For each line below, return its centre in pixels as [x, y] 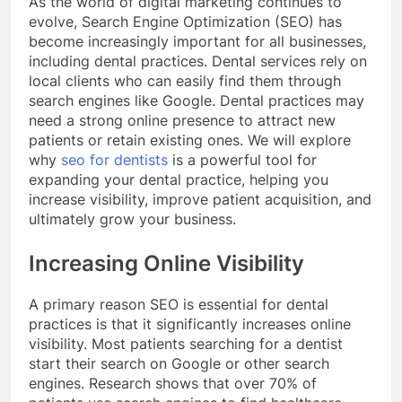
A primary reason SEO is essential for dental [179, 304]
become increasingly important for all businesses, [197, 41]
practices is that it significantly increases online [190, 323]
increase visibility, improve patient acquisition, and [200, 199]
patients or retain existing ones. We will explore [190, 140]
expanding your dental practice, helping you [179, 179]
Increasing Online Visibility [166, 263]
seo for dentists [114, 159]
